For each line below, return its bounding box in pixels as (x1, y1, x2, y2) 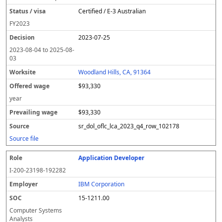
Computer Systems (9, 206, 62, 215)
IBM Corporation (78, 180, 125, 188)
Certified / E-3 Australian (78, 7, 146, 15)
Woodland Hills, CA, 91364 (78, 68, 151, 76)
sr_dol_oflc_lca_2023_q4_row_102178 (78, 122, 180, 130)
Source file (9, 134, 39, 143)
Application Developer (78, 154, 145, 162)
